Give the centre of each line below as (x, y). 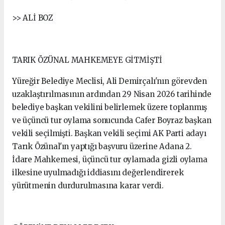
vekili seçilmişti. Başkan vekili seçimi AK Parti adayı (109, 133)
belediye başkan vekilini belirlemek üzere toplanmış (110, 107)
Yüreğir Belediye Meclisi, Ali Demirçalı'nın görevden (110, 81)
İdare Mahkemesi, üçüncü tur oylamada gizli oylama (110, 159)
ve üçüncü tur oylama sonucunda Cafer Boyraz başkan (112, 120)
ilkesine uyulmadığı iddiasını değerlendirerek (98, 172)
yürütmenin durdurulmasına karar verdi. (88, 185)
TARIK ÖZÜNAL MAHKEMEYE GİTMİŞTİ (87, 60)
